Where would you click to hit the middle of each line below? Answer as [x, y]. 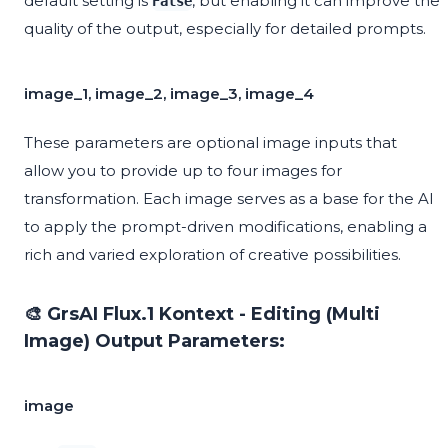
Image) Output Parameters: [154, 341]
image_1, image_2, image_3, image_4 [169, 94]
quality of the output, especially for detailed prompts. [225, 29]
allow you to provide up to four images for [183, 171]
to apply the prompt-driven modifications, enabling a [225, 227]
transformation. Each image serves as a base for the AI [229, 199]
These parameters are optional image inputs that [210, 143]
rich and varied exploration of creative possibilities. [212, 255]
